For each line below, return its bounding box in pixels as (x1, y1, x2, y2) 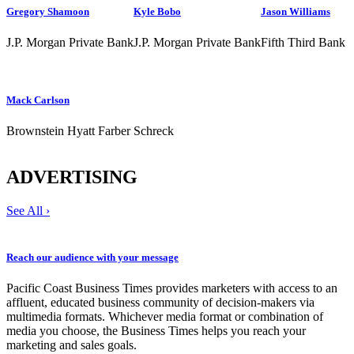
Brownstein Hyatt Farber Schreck (6, 124, 174, 138)
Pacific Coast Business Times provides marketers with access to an (6, 281, 337, 296)
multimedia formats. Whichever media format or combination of (6, 310, 323, 324)
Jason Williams (261, 5, 330, 17)
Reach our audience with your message (6, 251, 179, 264)
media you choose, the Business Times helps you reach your (6, 324, 306, 338)
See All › (6, 204, 50, 218)
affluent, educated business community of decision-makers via (6, 296, 314, 310)
